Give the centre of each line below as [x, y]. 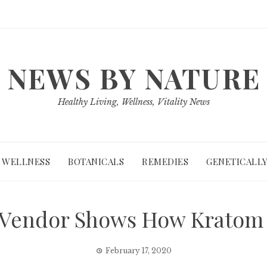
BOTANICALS [96, 162]
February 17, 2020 [138, 251]
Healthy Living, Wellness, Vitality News [133, 102]
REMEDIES [165, 162]
